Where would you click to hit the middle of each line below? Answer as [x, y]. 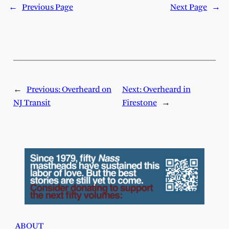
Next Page [189, 7]
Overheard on [86, 90]
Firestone [139, 103]
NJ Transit [32, 103]
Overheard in [167, 90]
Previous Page [47, 7]
